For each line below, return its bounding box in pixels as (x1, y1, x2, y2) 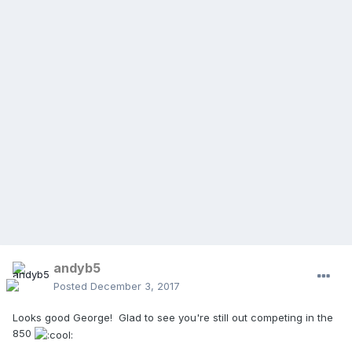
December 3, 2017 (90, 280, 180, 293)
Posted (53, 280, 90, 293)
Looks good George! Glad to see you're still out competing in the (13, 311, 333, 324)
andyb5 (53, 260, 101, 277)
